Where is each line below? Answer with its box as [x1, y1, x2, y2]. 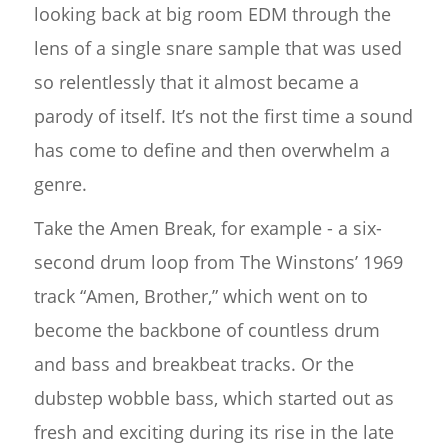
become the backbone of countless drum [33, 317, 380, 342]
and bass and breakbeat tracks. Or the [33, 351, 354, 376]
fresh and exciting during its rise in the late [33, 419, 394, 444]
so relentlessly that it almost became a [33, 69, 359, 94]
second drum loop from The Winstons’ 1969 [33, 249, 403, 274]
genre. [33, 171, 87, 196]
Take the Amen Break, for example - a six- [33, 215, 382, 240]
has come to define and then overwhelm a [33, 137, 390, 162]
